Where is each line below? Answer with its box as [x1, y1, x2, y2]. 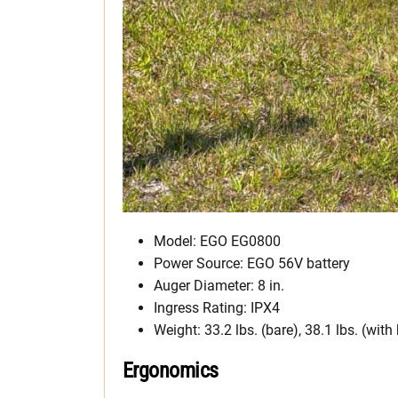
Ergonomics [123, 357, 219, 383]
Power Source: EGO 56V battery [154, 254, 350, 272]
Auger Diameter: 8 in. [154, 276, 284, 294]
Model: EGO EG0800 [154, 232, 281, 250]
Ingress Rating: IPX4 [154, 298, 280, 316]
